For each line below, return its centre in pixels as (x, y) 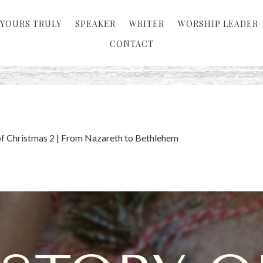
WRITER (147, 24)
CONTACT (131, 44)
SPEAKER (95, 24)
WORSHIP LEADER (218, 24)
